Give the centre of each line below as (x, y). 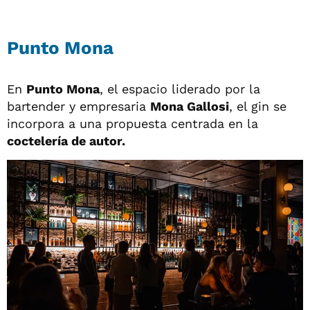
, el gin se (258, 107)
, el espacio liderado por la (180, 89)
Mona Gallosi (190, 107)
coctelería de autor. (66, 141)
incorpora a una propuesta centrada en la (133, 124)
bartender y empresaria (79, 107)
